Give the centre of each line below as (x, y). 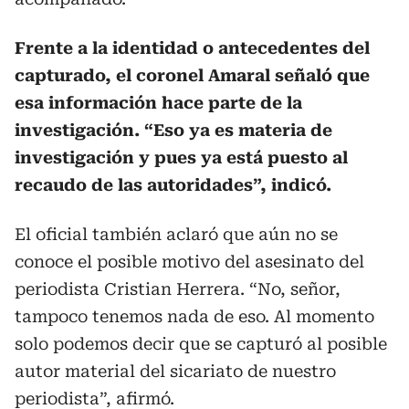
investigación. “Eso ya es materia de (173, 130)
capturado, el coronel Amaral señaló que (192, 75)
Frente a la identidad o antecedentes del (192, 47)
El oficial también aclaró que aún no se (176, 234)
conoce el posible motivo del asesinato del (189, 261)
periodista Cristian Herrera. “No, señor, (178, 288)
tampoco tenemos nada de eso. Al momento (194, 316)
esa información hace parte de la (158, 102)
